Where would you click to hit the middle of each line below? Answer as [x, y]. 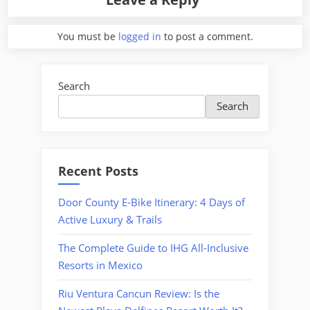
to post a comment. [207, 36]
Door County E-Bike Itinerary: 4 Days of [152, 202]
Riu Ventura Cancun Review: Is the [139, 294]
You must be [88, 36]
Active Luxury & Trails [110, 220]
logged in [139, 36]
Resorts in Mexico [100, 265]
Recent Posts [98, 171]
